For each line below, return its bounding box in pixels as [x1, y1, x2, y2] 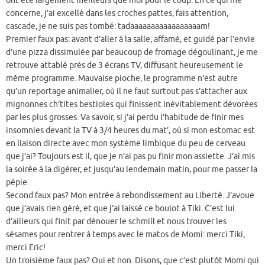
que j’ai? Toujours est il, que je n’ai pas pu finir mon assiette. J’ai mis [6, 151, 255, 161]
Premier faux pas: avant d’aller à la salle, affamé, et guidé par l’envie [6, 34, 255, 44]
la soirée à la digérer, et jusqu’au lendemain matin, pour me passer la [6, 164, 257, 174]
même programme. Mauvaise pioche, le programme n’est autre [6, 73, 238, 83]
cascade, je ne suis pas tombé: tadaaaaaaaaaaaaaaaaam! [6, 21, 210, 31]
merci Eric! [6, 242, 46, 253]
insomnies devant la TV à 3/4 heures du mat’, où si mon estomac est [6, 125, 255, 135]
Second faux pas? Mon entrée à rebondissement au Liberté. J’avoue [6, 190, 254, 201]
